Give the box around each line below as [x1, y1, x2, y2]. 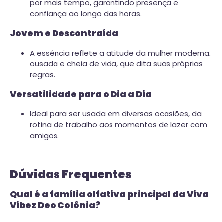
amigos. [30, 130, 59, 141]
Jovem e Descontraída [10, 27, 118, 40]
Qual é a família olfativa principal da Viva [10, 188, 209, 201]
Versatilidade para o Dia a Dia [10, 88, 152, 101]
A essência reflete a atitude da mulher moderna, [30, 47, 211, 58]
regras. [30, 69, 55, 80]
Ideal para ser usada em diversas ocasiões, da [30, 108, 202, 119]
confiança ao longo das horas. [30, 8, 142, 19]
